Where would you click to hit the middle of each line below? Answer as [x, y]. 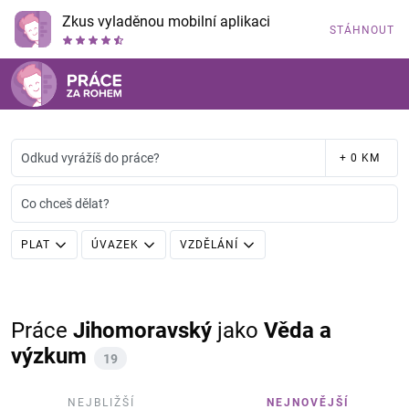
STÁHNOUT [362, 30]
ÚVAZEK [115, 245]
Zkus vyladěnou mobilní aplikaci [166, 21]
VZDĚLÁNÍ [209, 245]
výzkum [49, 356]
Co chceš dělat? [65, 204]
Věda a [298, 330]
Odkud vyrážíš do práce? [90, 158]
